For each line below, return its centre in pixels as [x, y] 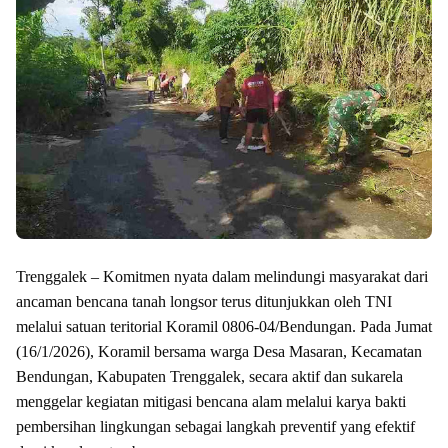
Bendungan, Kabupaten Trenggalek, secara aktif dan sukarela [209, 376]
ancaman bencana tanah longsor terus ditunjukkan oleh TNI [204, 301]
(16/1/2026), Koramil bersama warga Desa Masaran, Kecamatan [219, 351]
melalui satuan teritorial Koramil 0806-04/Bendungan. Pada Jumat [224, 326]
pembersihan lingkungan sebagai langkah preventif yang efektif [215, 426]
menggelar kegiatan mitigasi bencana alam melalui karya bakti [211, 401]
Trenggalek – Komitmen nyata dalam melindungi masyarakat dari [222, 276]
